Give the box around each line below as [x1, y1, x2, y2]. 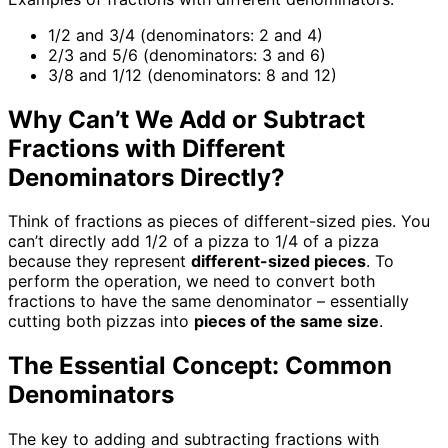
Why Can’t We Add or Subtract [8, 104, 365, 134]
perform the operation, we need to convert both [8, 271, 375, 292]
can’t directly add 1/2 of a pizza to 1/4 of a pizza [8, 231, 379, 252]
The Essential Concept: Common [8, 351, 392, 381]
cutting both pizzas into [8, 311, 194, 332]
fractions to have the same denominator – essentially [8, 291, 409, 312]
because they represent [8, 251, 191, 272]
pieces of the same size [194, 311, 379, 332]
